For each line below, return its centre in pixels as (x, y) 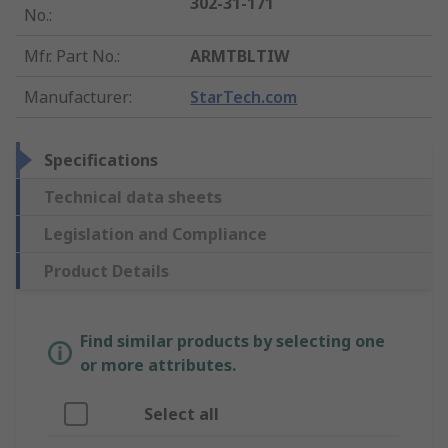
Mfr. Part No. (70, 55)
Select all (181, 413)
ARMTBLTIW (240, 55)
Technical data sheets (133, 196)
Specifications (101, 159)
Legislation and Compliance (155, 233)
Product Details (106, 270)
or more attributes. (158, 364)
